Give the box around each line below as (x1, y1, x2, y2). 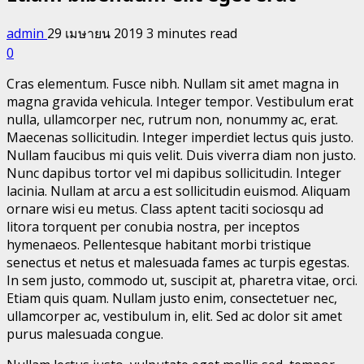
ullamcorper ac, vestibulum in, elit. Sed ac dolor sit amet (6, 306, 342, 325)
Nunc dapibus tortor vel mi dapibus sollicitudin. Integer (6, 163, 341, 182)
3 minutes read (146, 24, 237, 42)
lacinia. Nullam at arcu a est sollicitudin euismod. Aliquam (6, 181, 350, 200)
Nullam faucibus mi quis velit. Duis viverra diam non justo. (6, 145, 356, 164)
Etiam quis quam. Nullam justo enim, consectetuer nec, (6, 288, 337, 307)
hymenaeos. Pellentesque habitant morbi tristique (6, 235, 311, 253)
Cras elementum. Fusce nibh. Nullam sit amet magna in (6, 74, 339, 93)
